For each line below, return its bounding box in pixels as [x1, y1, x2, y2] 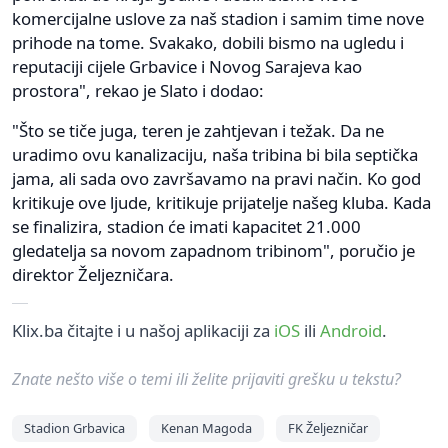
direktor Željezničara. [12, 263, 174, 286]
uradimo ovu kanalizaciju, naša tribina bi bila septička [12, 143, 418, 166]
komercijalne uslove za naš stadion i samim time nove [12, 7, 424, 30]
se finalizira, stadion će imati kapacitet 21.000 [12, 215, 361, 238]
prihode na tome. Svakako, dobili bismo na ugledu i [12, 31, 404, 54]
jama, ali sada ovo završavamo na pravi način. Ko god [12, 167, 421, 190]
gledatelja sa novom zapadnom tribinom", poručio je [12, 239, 415, 262]
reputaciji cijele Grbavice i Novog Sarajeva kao [12, 55, 362, 78]
